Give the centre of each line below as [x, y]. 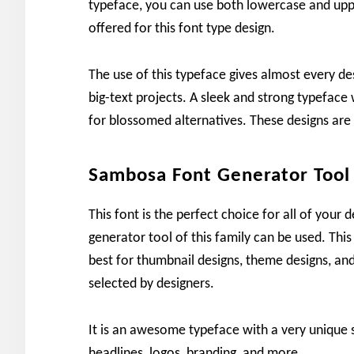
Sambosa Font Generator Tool [219, 176]
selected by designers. [151, 284]
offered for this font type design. [182, 29]
